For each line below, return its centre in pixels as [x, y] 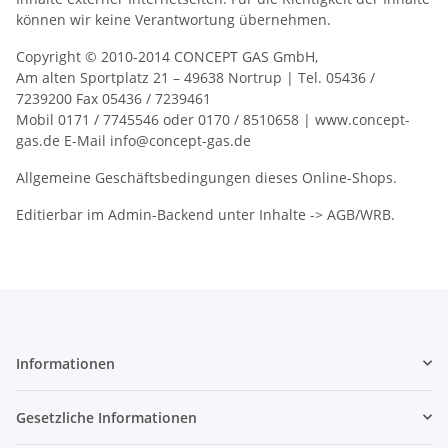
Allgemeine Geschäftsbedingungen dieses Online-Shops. [208, 177]
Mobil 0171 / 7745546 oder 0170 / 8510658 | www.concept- [213, 119]
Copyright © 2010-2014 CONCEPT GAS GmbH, [167, 56]
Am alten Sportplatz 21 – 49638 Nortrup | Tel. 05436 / [195, 77]
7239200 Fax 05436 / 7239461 [113, 98]
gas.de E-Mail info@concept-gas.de [133, 140]
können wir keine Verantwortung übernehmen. [173, 19]
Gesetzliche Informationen [106, 417]
